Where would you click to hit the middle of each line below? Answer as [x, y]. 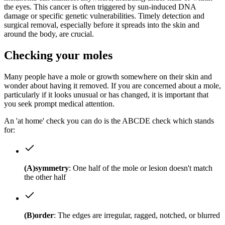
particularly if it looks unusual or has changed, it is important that [106, 94]
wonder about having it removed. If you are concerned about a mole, [113, 85]
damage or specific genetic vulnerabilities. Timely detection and [104, 16]
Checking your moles [58, 55]
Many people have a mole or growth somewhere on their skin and [108, 76]
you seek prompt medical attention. [59, 103]
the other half [45, 177]
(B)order [39, 215]
